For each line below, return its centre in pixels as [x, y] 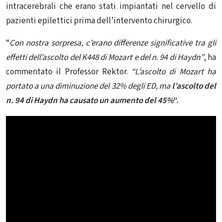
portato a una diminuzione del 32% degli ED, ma [89, 86]
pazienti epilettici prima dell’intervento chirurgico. [99, 21]
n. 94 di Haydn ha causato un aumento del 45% [90, 100]
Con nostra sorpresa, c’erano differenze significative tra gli [113, 43]
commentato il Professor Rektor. [69, 72]
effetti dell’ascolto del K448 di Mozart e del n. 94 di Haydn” [105, 57]
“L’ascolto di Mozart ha [174, 72]
